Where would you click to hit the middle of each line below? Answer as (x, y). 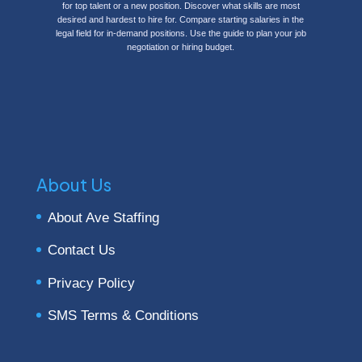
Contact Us (81, 250)
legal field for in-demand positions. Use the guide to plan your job (181, 33)
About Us (74, 184)
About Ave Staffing (103, 217)
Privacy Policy (91, 283)
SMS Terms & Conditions (123, 316)
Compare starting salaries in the (242, 19)
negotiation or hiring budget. (181, 46)
